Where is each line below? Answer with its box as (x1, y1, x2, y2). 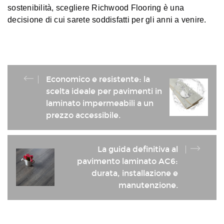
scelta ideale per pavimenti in (46, 86, 162, 96)
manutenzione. (118, 180, 178, 190)
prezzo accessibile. (46, 110, 120, 120)
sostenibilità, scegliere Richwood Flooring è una (7, 3, 184, 12)
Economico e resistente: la (46, 74, 150, 84)
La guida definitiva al (97, 144, 178, 154)
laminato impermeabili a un (46, 98, 153, 108)
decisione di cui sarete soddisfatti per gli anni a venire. (7, 15, 206, 24)
